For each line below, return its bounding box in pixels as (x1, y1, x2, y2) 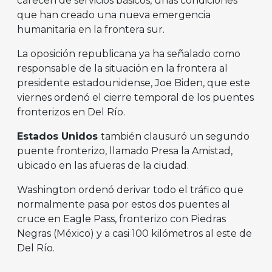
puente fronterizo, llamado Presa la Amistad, (17, 145, 233, 157)
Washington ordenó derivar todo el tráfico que (17, 184, 243, 196)
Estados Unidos (17, 131, 101, 143)
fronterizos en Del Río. (17, 106, 125, 118)
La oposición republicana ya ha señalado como (17, 48, 240, 60)
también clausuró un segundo (101, 131, 250, 143)
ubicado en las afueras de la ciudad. (17, 160, 191, 172)
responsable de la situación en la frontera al (17, 63, 228, 75)
